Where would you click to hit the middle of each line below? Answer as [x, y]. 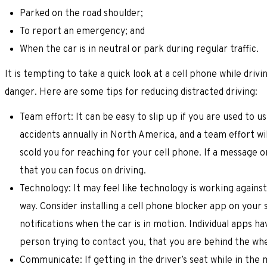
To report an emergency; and [82, 31]
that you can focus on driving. [83, 171]
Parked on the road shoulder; [81, 13]
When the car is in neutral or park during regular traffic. [139, 49]
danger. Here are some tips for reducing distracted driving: [131, 92]
